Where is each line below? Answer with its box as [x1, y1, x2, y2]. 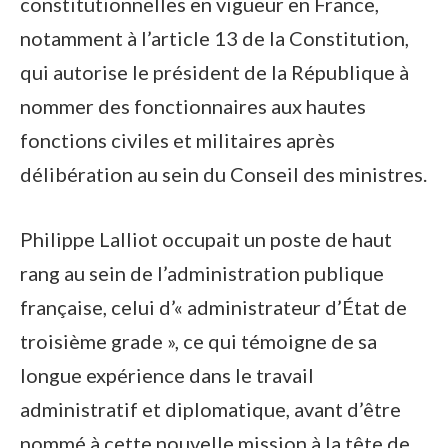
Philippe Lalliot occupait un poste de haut [20, 227, 392, 252]
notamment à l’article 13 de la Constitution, [20, 26, 409, 51]
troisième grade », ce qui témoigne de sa [20, 329, 377, 354]
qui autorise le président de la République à [20, 60, 409, 85]
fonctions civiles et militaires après [20, 128, 335, 153]
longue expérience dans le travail [20, 363, 314, 388]
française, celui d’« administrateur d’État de [20, 295, 407, 320]
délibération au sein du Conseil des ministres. [20, 162, 427, 187]
